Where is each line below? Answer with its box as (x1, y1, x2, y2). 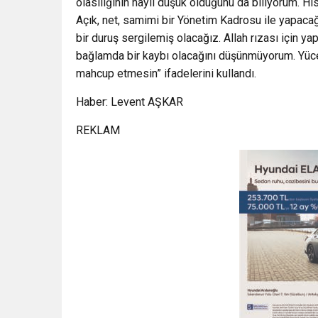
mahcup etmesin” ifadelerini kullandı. (76, 67, 256, 81)
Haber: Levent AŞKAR (76, 95, 183, 109)
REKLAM (76, 124, 120, 138)
